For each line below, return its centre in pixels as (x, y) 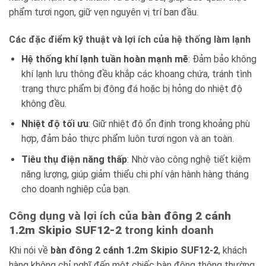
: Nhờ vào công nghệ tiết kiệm (189, 159)
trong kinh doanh (168, 230)
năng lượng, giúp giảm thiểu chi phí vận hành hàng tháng (135, 174)
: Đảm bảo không (222, 59)
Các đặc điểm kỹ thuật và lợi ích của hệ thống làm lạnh (130, 39)
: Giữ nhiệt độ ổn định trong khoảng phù (169, 124)
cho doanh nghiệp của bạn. (75, 189)
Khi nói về (30, 251)
